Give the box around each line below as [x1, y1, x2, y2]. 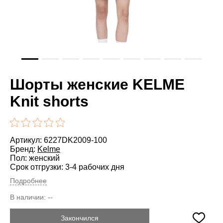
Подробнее [10, 176, 47, 185]
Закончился [61, 214, 99, 222]
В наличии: [10, 193, 48, 201]
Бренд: [10, 144, 37, 153]
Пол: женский [10, 153, 60, 162]
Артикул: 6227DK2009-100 [10, 135, 107, 144]
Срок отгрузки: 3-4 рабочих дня [10, 162, 124, 171]
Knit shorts [10, 93, 89, 110]
